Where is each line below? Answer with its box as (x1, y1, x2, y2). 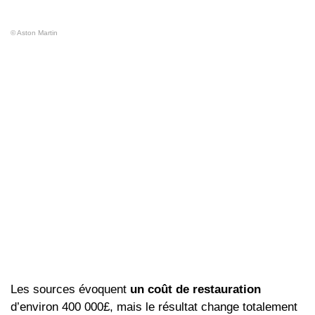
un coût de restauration (130, 283, 261, 297)
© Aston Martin (11, 29, 58, 37)
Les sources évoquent (11, 283, 130, 297)
